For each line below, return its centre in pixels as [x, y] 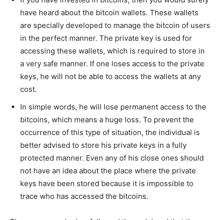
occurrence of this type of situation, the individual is [110, 133]
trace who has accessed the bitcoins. [84, 196]
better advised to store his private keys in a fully [103, 145]
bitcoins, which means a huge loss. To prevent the [107, 120]
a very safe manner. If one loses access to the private [112, 64]
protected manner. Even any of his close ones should [112, 158]
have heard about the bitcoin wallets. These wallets [109, 13]
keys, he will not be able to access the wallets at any [110, 77]
